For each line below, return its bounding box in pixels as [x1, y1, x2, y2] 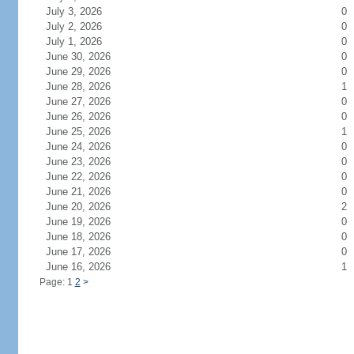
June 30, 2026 [45, 51, 130, 62]
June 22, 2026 [45, 171, 130, 183]
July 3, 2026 [45, 6, 121, 17]
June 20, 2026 [45, 201, 130, 213]
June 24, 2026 [45, 141, 130, 153]
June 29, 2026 [45, 66, 130, 77]
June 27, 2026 [45, 96, 130, 107]
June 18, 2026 [45, 231, 130, 243]
